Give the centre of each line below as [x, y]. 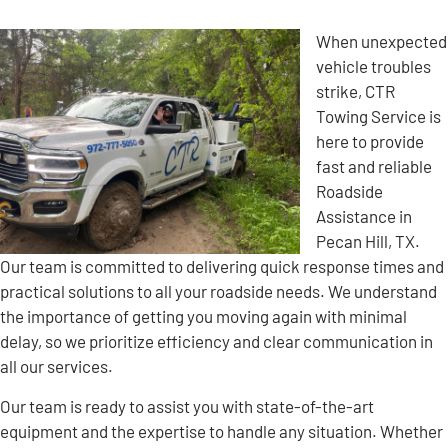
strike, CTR [355, 91]
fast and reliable [374, 166]
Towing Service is [378, 116]
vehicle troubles [373, 66]
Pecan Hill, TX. [368, 241]
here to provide [370, 141]
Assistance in [364, 216]
